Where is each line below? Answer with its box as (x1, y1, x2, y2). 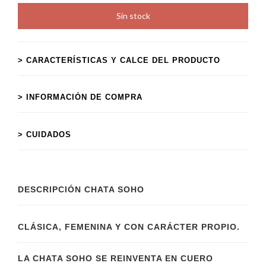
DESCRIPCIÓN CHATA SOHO (18, 184, 144, 194)
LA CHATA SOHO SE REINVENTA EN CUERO (18, 253, 213, 263)
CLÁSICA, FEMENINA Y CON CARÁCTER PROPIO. (18, 221, 240, 232)
